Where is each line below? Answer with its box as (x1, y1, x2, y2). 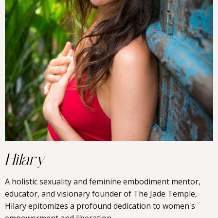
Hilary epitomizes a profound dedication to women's (5, 200, 195, 212)
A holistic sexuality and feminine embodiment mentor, (5, 176, 200, 187)
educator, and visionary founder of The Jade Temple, (5, 188, 197, 200)
